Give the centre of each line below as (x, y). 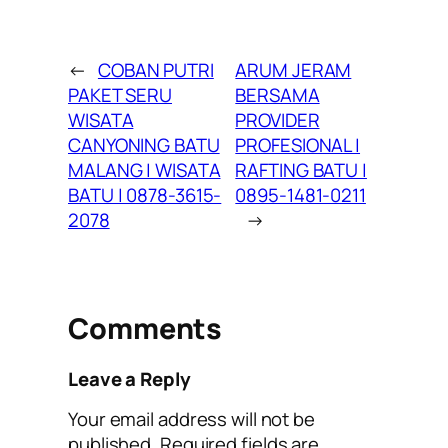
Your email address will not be (191, 419)
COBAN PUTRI (155, 69)
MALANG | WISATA (144, 169)
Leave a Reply (129, 378)
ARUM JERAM (293, 69)
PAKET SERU (120, 94)
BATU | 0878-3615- (145, 194)
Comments (145, 328)
